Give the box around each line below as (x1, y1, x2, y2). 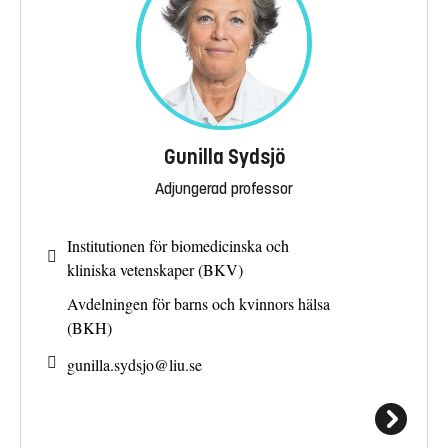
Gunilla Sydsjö (163, 144, 285, 170)
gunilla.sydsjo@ (67, 353, 169, 375)
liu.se (169, 353, 202, 375)
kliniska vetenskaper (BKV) (67, 259, 243, 281)
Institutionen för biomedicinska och (67, 235, 289, 257)
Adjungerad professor (155, 178, 293, 198)
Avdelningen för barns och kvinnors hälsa (67, 293, 330, 315)
